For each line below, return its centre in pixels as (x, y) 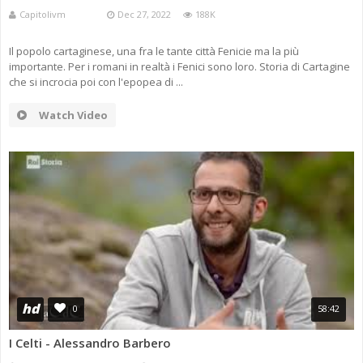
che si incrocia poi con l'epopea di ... (96, 82)
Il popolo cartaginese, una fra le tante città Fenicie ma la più (154, 51)
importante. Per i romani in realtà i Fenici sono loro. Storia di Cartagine (179, 67)
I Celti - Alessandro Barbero (90, 343)
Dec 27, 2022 (144, 15)
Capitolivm (57, 15)
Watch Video (73, 115)
